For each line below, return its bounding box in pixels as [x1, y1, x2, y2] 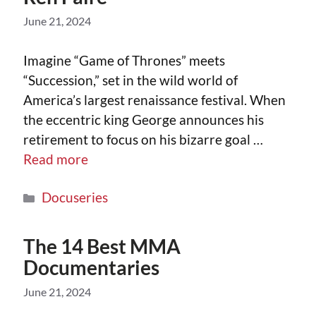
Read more [23, 151, 88, 168]
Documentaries [23, 255, 159, 279]
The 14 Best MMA [23, 233, 181, 258]
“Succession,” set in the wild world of [23, 72, 238, 89]
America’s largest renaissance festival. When [23, 92, 286, 109]
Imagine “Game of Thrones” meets [23, 52, 225, 69]
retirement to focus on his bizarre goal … [23, 131, 263, 148]
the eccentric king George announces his [23, 111, 264, 128]
